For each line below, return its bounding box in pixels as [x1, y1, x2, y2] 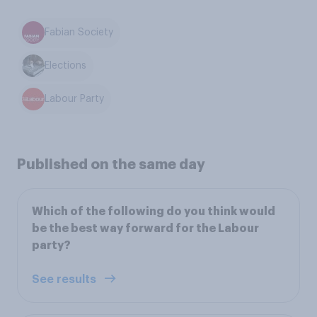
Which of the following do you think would [32, 206, 275, 218]
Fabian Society [45, 28, 114, 38]
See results [32, 274, 99, 286]
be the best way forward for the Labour [32, 223, 259, 235]
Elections [45, 61, 87, 71]
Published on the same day [17, 157, 205, 172]
